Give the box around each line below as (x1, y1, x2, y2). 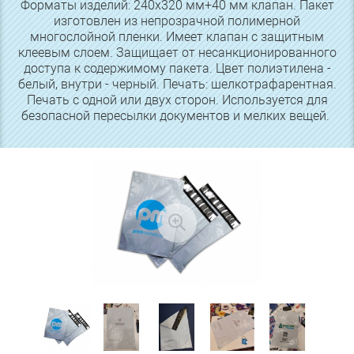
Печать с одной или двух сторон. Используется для (26, 92, 328, 108)
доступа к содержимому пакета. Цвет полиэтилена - (23, 61, 331, 77)
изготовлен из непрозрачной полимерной (54, 13, 300, 29)
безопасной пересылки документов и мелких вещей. (21, 108, 333, 124)
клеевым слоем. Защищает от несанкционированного (17, 45, 337, 61)
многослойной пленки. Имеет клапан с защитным (30, 29, 324, 45)
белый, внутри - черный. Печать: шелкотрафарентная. (17, 77, 337, 92)
